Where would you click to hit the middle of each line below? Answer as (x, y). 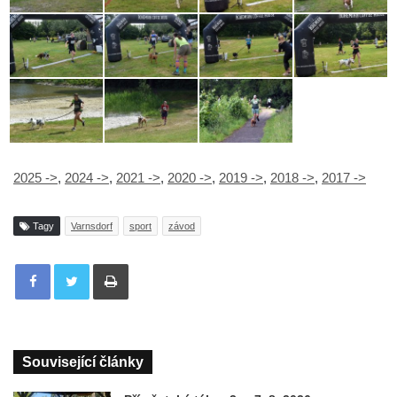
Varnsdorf (92, 226)
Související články (83, 362)
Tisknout (150, 263)
